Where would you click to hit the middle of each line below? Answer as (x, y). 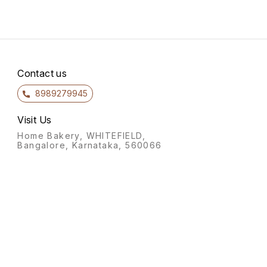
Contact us (42, 74)
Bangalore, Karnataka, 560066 (90, 145)
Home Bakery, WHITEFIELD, (81, 136)
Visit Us (35, 120)
